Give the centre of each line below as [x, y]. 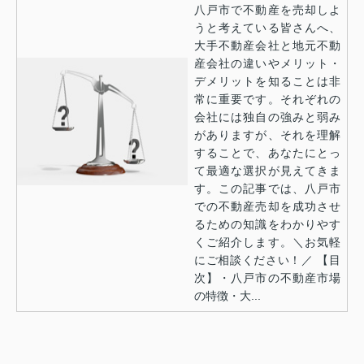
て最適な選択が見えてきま [267, 170]
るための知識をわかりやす [267, 224]
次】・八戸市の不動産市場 [267, 277]
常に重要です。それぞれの [267, 99]
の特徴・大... [227, 295]
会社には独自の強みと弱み [267, 117]
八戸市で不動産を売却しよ [267, 9]
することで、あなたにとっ [267, 152]
